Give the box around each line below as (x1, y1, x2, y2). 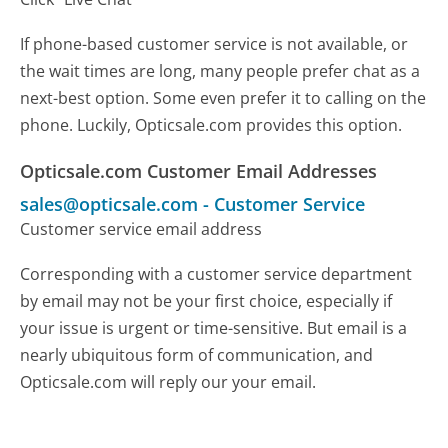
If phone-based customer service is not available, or (20, 32, 409, 55)
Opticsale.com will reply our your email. (20, 370, 317, 393)
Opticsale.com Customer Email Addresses (20, 158, 378, 183)
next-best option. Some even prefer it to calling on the (20, 86, 427, 109)
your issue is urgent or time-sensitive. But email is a (20, 316, 408, 339)
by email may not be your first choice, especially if (20, 289, 393, 312)
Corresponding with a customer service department (20, 262, 413, 285)
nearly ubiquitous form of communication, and (20, 343, 374, 366)
